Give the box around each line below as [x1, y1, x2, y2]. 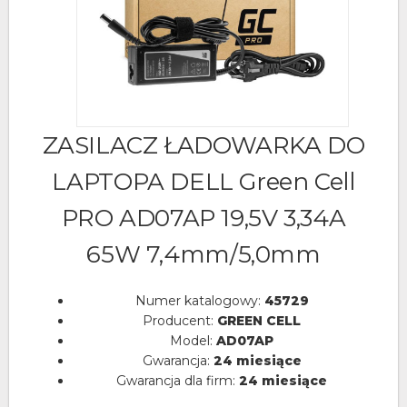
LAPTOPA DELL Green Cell [52, 167, 355, 196]
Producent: [143, 313, 217, 329]
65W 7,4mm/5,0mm [86, 240, 321, 269]
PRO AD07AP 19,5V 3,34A [61, 203, 346, 233]
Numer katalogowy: [134, 293, 264, 309]
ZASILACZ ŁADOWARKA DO [42, 131, 365, 160]
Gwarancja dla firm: [116, 372, 239, 389]
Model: [170, 333, 216, 349]
